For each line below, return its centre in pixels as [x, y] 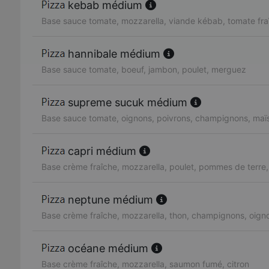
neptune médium [110, 200]
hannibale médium [114, 53]
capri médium [102, 151]
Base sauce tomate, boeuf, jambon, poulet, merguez [144, 70]
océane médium [108, 249]
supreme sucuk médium [128, 103]
